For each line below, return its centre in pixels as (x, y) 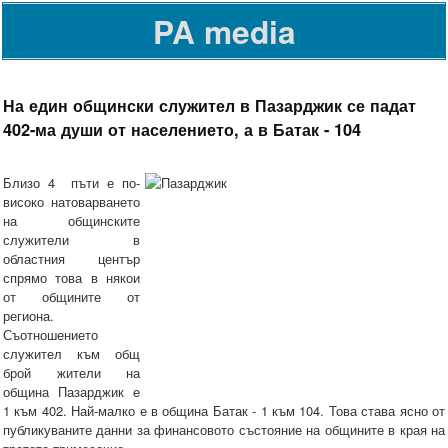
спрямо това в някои (71, 278)
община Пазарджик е (71, 392)
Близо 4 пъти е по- (71, 183)
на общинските (71, 221)
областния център (71, 259)
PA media (224, 31)
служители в (71, 240)
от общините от (71, 297)
